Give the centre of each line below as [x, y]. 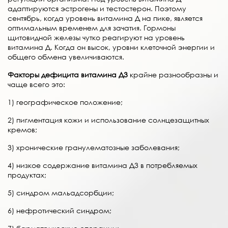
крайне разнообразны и [173, 75]
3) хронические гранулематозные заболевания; [94, 148]
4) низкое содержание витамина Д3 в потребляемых [103, 165]
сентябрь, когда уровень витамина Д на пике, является [105, 18]
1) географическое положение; [65, 102]
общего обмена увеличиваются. [66, 57]
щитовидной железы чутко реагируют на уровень [96, 38]
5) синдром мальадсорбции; [61, 193]
